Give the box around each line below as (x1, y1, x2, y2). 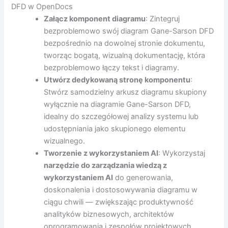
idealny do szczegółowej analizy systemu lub (44, 111, 199, 121)
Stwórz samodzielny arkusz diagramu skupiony (44, 87, 207, 97)
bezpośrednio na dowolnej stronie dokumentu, (44, 38, 206, 48)
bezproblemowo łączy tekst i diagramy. (44, 63, 180, 72)
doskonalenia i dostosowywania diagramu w (44, 185, 198, 194)
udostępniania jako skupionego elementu (44, 124, 186, 133)
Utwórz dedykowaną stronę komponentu (44, 75, 191, 84)
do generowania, (113, 173, 174, 182)
